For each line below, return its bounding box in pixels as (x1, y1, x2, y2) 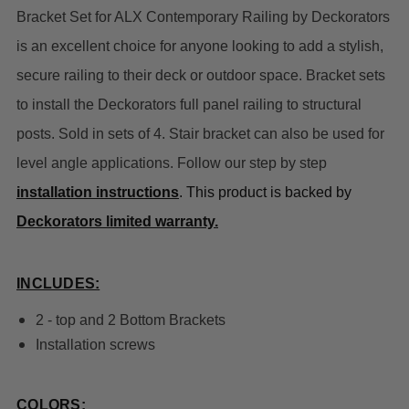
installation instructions (16, 184, 179, 201)
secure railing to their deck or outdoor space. (16, 68, 306, 84)
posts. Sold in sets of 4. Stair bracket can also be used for (16, 126, 384, 142)
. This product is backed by (179, 184, 351, 201)
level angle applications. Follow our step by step (16, 155, 327, 172)
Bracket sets (306, 68, 385, 84)
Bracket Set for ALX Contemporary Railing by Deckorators (16, 9, 390, 26)
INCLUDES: (16, 276, 100, 292)
